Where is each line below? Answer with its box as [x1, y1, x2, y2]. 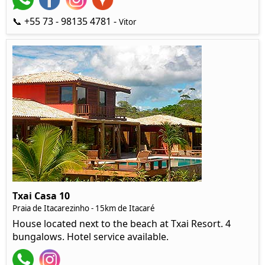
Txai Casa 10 [12, 189, 70, 202]
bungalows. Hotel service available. [12, 230, 169, 243]
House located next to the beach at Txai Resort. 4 [12, 216, 231, 230]
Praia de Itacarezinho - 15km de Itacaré [12, 202, 155, 214]
